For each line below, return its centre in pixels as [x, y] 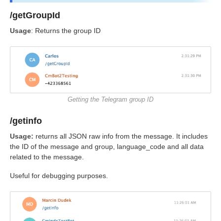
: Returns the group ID [66, 30]
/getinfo [27, 121]
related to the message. [47, 157]
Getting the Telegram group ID [110, 100]
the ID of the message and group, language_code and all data [107, 147]
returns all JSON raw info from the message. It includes [122, 136]
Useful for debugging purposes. [59, 176]
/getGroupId [36, 16]
